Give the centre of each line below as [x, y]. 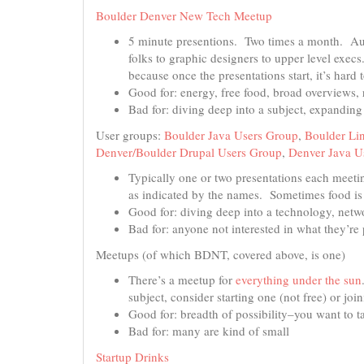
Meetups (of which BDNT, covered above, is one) [221, 254]
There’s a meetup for [182, 279]
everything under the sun [299, 279]
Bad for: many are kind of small [209, 331]
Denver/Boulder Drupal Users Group [189, 152]
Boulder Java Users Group [231, 134]
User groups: [130, 134]
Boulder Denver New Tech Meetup [184, 15]
